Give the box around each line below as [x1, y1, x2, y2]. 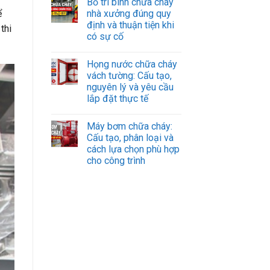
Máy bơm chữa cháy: [86, 120, 172, 132]
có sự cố [86, 30, 124, 42]
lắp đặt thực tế [86, 92, 148, 104]
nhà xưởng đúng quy [86, 7, 171, 19]
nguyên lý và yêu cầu [86, 81, 174, 93]
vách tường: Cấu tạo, [86, 69, 172, 81]
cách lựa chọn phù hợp [86, 143, 180, 155]
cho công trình [86, 154, 145, 166]
